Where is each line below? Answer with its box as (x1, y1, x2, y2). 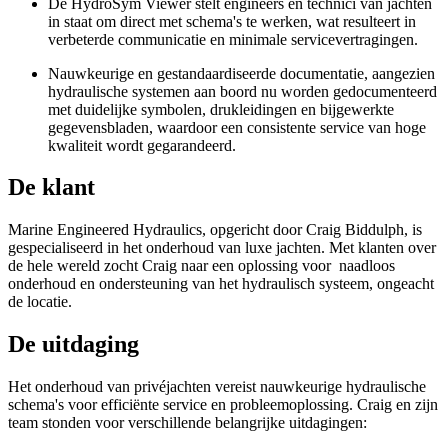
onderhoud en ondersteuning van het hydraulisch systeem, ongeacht (8, 275, 434, 293)
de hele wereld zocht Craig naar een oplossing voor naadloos (8, 257, 395, 275)
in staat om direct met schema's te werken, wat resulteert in (48, 12, 416, 30)
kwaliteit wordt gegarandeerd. (48, 136, 236, 154)
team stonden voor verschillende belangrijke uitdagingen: (8, 414, 371, 432)
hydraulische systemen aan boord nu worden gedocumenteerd (48, 82, 437, 100)
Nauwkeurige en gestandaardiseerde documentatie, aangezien (48, 64, 435, 82)
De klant (8, 174, 95, 201)
